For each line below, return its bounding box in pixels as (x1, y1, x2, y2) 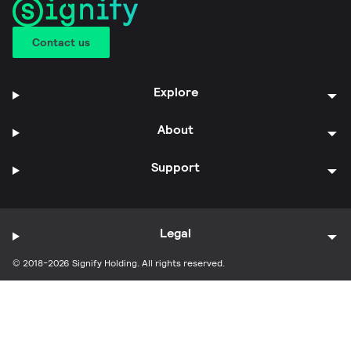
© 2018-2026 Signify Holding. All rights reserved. (13, 256, 225, 269)
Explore (153, 83, 198, 100)
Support (151, 158, 201, 175)
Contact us (32, 34, 90, 49)
